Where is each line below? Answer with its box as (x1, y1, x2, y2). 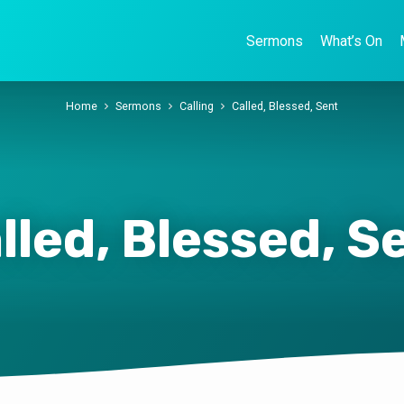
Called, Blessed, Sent (232, 99, 338, 114)
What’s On (320, 32, 382, 50)
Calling (179, 99, 214, 114)
